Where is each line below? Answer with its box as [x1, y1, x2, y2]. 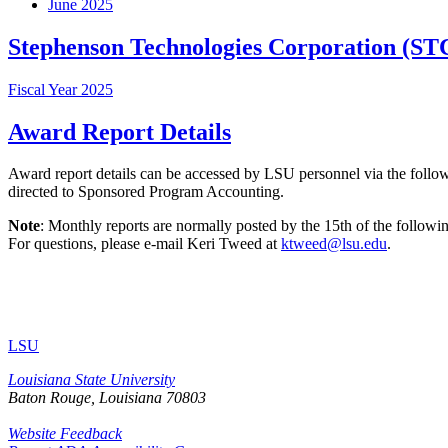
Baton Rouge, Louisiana [8, 389, 162, 407]
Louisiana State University [8, 371, 175, 389]
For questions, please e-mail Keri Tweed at [8, 235, 281, 253]
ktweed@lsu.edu [281, 235, 387, 253]
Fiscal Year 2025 [8, 80, 113, 98]
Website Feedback [8, 425, 122, 443]
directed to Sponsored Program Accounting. [8, 183, 288, 201]
